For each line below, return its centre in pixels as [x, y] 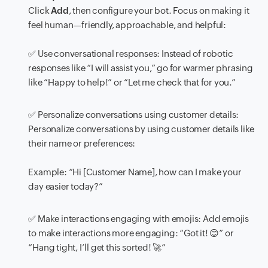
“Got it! [195, 233]
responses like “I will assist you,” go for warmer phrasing [141, 68]
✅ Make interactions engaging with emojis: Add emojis [139, 219]
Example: [48, 172]
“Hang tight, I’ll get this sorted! [91, 248]
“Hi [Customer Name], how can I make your [154, 172]
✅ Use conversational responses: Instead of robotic [131, 54]
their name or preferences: [82, 144]
